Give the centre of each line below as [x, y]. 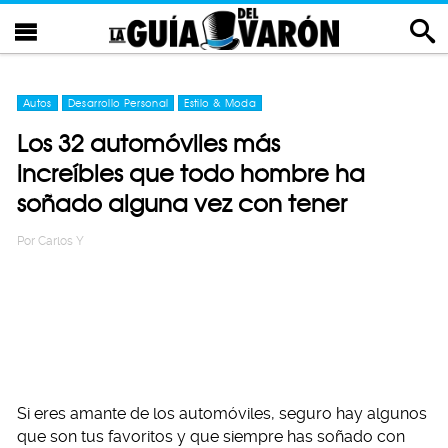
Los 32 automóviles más [148, 143]
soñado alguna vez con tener [182, 203]
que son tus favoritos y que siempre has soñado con [211, 436]
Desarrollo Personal [118, 103]
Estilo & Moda [220, 103]
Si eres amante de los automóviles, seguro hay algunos [222, 413]
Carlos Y [61, 241]
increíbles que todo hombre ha [191, 173]
